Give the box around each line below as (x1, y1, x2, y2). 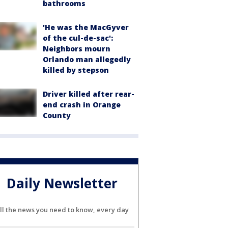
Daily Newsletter (7, 174, 118, 193)
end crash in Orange (43, 99, 121, 109)
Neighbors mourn (43, 43, 110, 53)
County (43, 110, 71, 120)
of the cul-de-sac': (43, 33, 113, 43)
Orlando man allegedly (43, 54, 131, 64)
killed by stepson (43, 65, 109, 75)
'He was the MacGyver (43, 22, 129, 32)
